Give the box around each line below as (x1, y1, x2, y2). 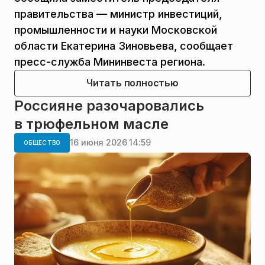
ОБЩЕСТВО (24, 138, 61, 146)
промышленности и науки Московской (14, 23, 217, 36)
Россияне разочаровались (14, 96, 204, 114)
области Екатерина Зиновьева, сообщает (14, 39, 233, 52)
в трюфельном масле (14, 115, 169, 132)
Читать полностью (86, 76, 179, 89)
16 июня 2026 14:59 (70, 137, 151, 147)
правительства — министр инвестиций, (14, 7, 222, 20)
